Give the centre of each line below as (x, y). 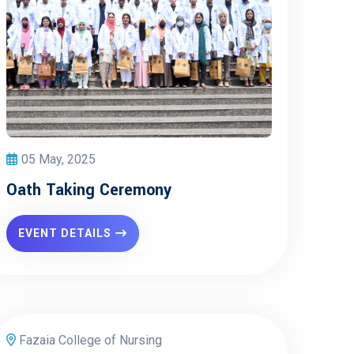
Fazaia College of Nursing (89, 340)
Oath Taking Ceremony (89, 190)
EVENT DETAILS (65, 233)
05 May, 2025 (58, 159)
